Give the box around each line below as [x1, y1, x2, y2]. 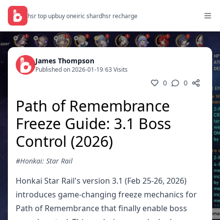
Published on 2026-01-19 [35, 65, 103, 74]
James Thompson [35, 56, 94, 65]
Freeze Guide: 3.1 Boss [16, 113, 171, 134]
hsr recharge [102, 11, 137, 20]
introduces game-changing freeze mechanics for [16, 189, 197, 200]
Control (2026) [16, 131, 113, 151]
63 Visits [105, 65, 128, 74]
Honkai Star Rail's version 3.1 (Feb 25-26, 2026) [16, 175, 187, 186]
